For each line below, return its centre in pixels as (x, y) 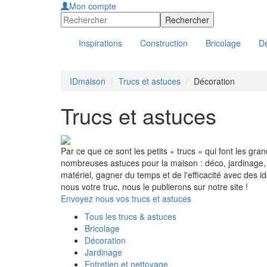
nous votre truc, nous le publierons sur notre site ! (154, 187)
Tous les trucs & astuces (131, 217)
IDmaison (88, 81)
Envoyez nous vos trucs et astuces (126, 199)
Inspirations (100, 43)
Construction (164, 43)
